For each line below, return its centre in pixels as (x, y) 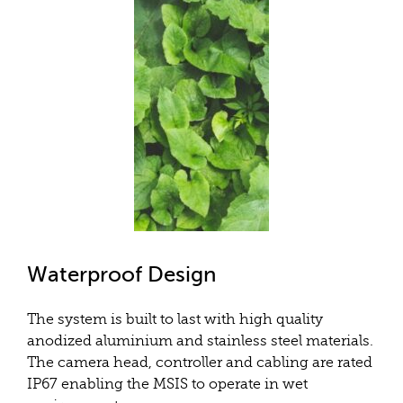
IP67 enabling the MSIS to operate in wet (167, 384)
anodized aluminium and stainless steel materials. (200, 341)
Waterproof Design (121, 275)
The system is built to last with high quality (175, 319)
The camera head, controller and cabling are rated (200, 363)
